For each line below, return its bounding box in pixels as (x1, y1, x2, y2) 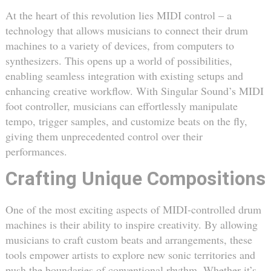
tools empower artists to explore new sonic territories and (5, 247, 255, 262)
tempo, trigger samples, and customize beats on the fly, (5, 114, 247, 129)
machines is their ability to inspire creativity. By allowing (5, 217, 258, 232)
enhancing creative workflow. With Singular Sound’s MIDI (5, 83, 264, 99)
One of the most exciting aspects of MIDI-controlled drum (5, 201, 261, 217)
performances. (5, 144, 67, 159)
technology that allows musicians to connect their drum (5, 23, 248, 38)
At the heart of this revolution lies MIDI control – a (5, 8, 232, 23)
